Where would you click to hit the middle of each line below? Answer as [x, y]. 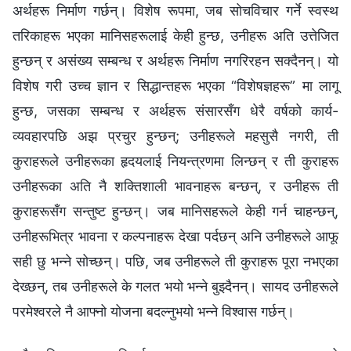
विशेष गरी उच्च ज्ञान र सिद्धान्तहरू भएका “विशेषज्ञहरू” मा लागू [175, 85]
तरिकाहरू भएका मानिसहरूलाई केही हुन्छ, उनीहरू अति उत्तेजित [175, 35]
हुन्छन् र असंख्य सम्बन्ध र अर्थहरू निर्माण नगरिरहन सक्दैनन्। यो [175, 60]
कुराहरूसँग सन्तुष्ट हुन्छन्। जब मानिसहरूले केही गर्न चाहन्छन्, [175, 211]
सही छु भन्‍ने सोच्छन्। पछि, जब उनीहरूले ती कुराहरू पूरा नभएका [175, 261]
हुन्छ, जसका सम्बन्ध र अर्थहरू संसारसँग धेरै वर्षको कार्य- [175, 110]
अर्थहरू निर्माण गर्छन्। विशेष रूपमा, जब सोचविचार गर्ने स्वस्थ [175, 10]
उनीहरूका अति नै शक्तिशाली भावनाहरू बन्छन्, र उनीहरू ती [175, 186]
